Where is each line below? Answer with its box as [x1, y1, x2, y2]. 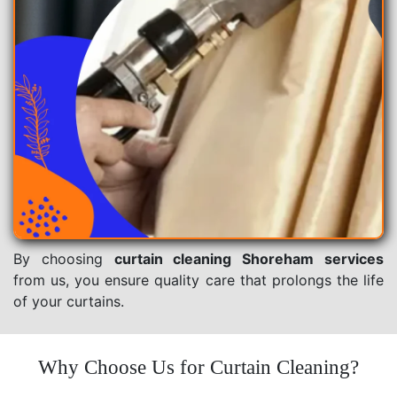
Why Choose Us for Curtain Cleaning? [38, 355, 359, 378]
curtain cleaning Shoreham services [113, 249, 385, 268]
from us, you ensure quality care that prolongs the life [13, 270, 384, 289]
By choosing [13, 249, 114, 268]
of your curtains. [13, 292, 124, 310]
